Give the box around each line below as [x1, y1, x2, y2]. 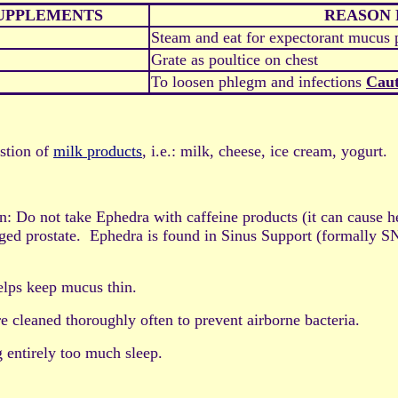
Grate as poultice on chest [151, 51, 318, 69]
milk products [53, 142, 142, 161]
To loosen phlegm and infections [151, 73, 366, 92]
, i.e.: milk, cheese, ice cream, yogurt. [142, 142, 387, 161]
